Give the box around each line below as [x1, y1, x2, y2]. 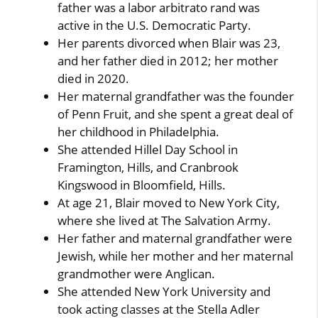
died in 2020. [57, 70, 130, 87]
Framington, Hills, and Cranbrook [57, 159, 239, 175]
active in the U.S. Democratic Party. [57, 17, 252, 33]
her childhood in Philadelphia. [57, 124, 220, 140]
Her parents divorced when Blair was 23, [57, 35, 281, 51]
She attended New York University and [57, 283, 271, 300]
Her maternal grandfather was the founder [57, 88, 295, 104]
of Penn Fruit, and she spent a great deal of [57, 106, 294, 122]
